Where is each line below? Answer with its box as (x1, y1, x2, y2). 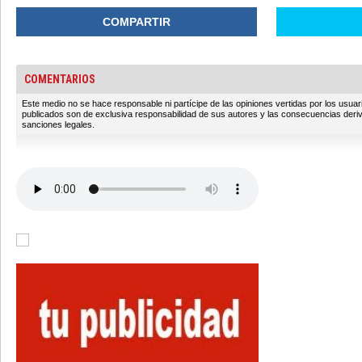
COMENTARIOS (24, 73, 95, 86)
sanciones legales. (22, 120, 95, 129)
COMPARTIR (102, 15, 170, 28)
